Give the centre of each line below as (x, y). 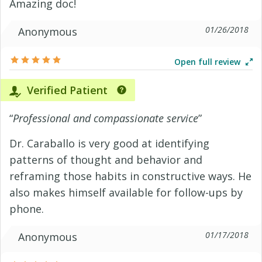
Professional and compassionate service (106, 118)
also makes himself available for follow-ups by (126, 192)
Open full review (208, 62)
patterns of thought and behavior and (106, 160)
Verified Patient (66, 90)
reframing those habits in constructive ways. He (130, 176)
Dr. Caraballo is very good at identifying (109, 143)
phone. (27, 209)
